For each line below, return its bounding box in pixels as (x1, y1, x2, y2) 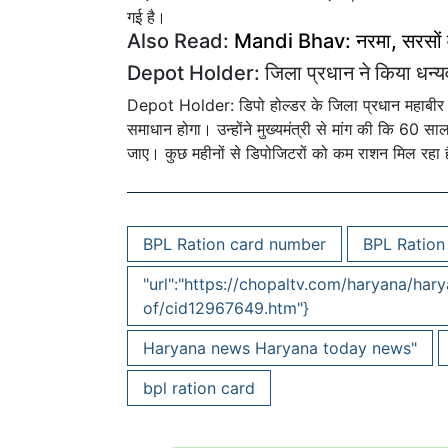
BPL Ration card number (143, 234, 326, 254)
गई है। (127, 7, 166, 27)
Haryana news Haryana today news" (143, 338, 417, 358)
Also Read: (127, 29, 234, 53)
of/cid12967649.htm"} (143, 298, 309, 318)
